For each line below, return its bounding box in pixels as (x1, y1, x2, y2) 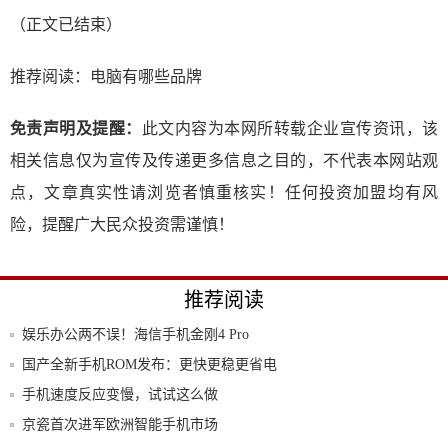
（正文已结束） (10, 16, 122, 33)
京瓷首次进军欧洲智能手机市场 (22, 417, 218, 432)
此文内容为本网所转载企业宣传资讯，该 (141, 120, 439, 137)
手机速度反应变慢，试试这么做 (22, 387, 218, 402)
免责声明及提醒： (10, 120, 142, 137)
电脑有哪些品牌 (90, 68, 202, 85)
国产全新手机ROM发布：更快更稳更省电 (22, 357, 277, 372)
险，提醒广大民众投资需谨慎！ (10, 216, 234, 233)
